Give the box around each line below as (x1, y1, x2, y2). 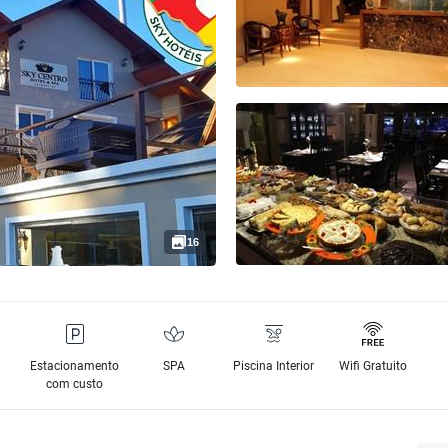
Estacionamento (30, 359, 120, 373)
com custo (46, 377, 104, 391)
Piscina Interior (233, 359, 315, 373)
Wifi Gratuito (339, 359, 408, 373)
